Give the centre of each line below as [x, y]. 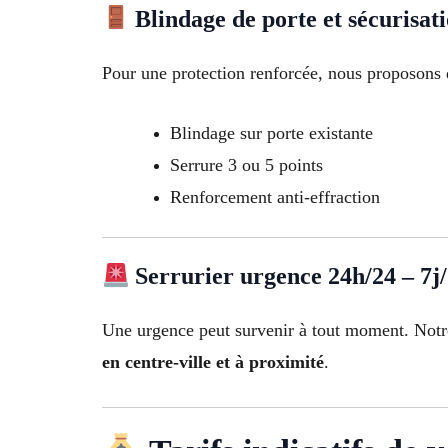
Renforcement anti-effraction [275, 197]
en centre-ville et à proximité [213, 362]
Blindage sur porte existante [271, 133]
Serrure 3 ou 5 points [246, 165]
